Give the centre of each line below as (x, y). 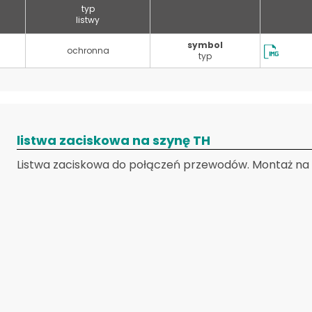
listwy (88, 20)
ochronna (88, 50)
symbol (205, 45)
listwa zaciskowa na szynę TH (114, 140)
